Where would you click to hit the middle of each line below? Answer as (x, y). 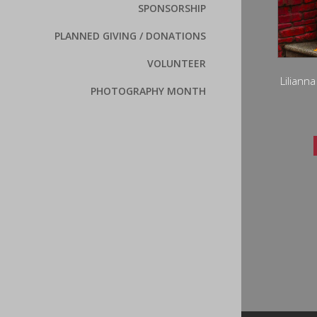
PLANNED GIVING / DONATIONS (131, 36)
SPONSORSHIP (172, 8)
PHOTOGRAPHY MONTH (149, 91)
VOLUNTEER (177, 64)
